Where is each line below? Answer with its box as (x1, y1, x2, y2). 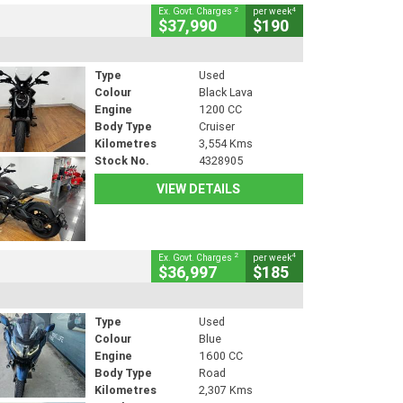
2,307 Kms (198, 381, 253, 398)
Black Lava (198, 85, 253, 101)
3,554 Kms (198, 136, 253, 152)
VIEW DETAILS (157, 181, 241, 198)
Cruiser (198, 119, 235, 135)
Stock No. (94, 153, 149, 169)
